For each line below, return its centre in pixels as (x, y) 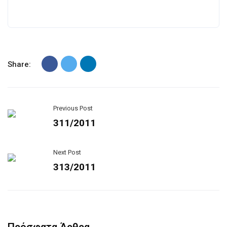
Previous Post (73, 108)
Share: (19, 64)
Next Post (67, 152)
